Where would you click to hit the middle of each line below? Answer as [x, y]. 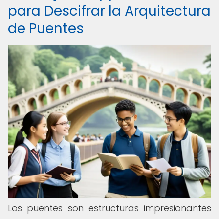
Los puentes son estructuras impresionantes [109, 208]
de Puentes [46, 29]
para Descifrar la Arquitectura [109, 11]
